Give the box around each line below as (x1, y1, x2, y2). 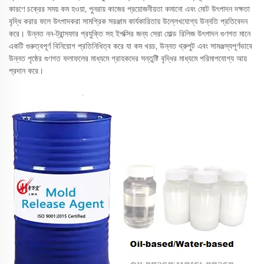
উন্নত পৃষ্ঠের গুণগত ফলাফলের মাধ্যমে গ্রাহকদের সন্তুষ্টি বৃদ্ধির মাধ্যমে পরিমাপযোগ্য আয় (9, 53, 247, 64)
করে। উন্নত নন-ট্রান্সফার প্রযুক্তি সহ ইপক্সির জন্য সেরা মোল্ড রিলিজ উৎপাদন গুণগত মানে (9, 28, 250, 39)
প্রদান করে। (9, 65, 44, 76)
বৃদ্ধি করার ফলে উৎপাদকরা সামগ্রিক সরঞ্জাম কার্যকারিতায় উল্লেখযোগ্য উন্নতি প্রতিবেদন (9, 16, 247, 27)
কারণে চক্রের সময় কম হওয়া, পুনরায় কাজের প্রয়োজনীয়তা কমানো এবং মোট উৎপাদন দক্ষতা (9, 4, 250, 14)
